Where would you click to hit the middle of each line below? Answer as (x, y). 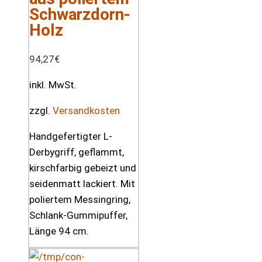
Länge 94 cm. (59, 231)
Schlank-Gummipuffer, (78, 215)
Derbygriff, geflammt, (77, 152)
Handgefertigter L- (71, 136)
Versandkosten (86, 110)
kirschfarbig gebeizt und (83, 168)
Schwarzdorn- (80, 14)
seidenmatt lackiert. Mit (82, 183)
